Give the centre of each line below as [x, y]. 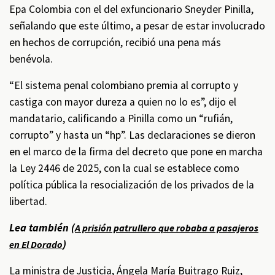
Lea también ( [42, 228]
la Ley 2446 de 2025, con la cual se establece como [124, 168]
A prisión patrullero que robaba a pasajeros [167, 228]
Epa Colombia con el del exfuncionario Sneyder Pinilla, [131, 9]
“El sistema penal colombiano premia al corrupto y [124, 85]
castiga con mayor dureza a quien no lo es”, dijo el [123, 102]
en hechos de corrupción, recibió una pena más [115, 42]
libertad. [28, 201]
